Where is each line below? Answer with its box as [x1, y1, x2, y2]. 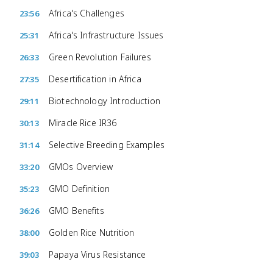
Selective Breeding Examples [49, 139, 165, 151]
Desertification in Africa [49, 73, 141, 85]
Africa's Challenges [49, 7, 124, 19]
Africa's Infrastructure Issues [49, 29, 164, 41]
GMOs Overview [49, 161, 113, 172]
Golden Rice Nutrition [49, 227, 135, 238]
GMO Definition [49, 183, 110, 194]
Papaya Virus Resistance [49, 249, 146, 260]
